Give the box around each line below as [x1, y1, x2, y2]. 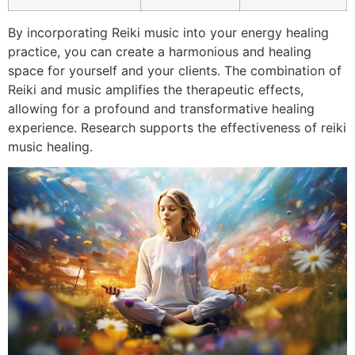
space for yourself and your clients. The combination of [8, 62, 342, 78]
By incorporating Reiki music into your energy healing [8, 24, 329, 40]
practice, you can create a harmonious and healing [8, 43, 311, 59]
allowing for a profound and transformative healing [8, 100, 315, 116]
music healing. [8, 138, 93, 155]
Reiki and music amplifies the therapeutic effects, [8, 81, 303, 97]
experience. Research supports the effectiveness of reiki [8, 119, 346, 136]
